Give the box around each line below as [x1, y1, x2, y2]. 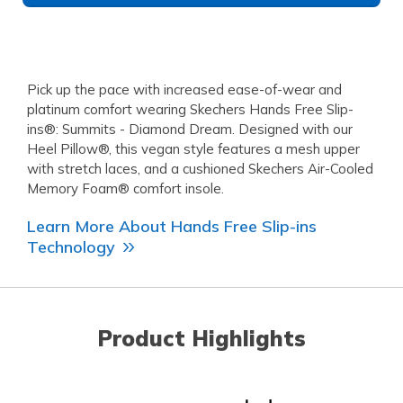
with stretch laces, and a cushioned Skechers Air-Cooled [27, 160, 373, 178]
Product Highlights [97, 325, 306, 353]
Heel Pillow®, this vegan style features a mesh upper [27, 140, 360, 158]
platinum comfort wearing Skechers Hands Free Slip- [27, 101, 354, 119]
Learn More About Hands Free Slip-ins [27, 216, 317, 237]
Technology [27, 237, 115, 258]
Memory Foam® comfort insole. [27, 180, 224, 198]
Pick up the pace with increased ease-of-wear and [27, 81, 342, 99]
